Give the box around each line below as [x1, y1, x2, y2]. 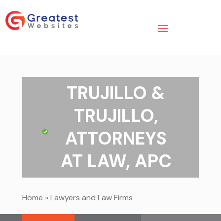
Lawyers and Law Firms [50, 192, 133, 203]
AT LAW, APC [60, 149, 172, 173]
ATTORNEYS [65, 127, 167, 150]
